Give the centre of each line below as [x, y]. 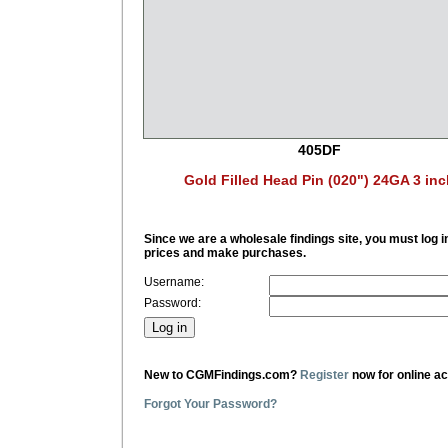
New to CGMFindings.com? [222, 374]
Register [324, 374]
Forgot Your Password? [210, 403]
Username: [174, 281]
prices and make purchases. [225, 252]
